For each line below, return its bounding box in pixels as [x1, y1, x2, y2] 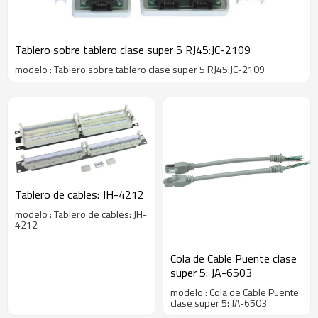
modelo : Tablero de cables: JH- [15, 206, 147, 221]
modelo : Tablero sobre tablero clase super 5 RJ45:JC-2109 [15, 62, 265, 77]
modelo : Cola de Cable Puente [170, 285, 299, 300]
